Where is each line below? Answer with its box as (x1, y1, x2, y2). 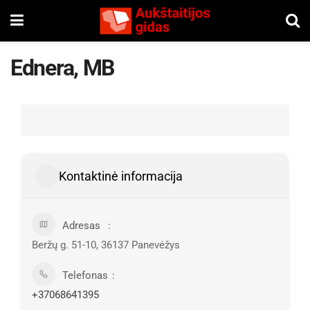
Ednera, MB (10, 55, 115, 81)
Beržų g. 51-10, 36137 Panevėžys (32, 239, 180, 251)
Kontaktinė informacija (59, 168, 183, 183)
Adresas (62, 219, 100, 232)
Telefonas (62, 269, 108, 282)
